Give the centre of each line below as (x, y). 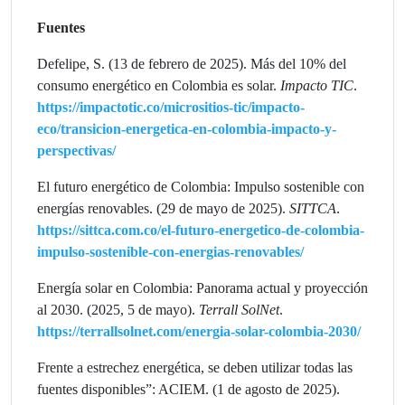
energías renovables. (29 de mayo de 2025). (163, 208)
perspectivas (75, 150)
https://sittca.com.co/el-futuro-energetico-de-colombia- (201, 230)
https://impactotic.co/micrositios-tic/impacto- (171, 107)
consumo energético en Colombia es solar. (159, 85)
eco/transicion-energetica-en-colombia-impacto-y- (187, 128)
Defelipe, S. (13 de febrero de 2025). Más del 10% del (192, 63)
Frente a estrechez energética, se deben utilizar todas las (195, 367)
